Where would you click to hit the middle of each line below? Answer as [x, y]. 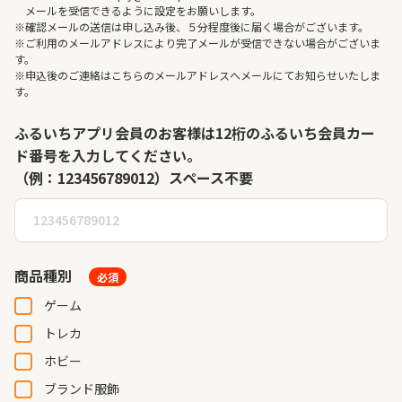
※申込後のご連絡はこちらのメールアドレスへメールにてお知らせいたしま [197, 75]
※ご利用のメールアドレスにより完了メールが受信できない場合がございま [197, 43]
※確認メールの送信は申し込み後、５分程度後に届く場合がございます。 [192, 26]
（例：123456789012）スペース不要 [134, 178]
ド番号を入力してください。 [108, 155]
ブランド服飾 [82, 389]
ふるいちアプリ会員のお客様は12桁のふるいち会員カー [195, 133]
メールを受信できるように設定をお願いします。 [138, 10]
